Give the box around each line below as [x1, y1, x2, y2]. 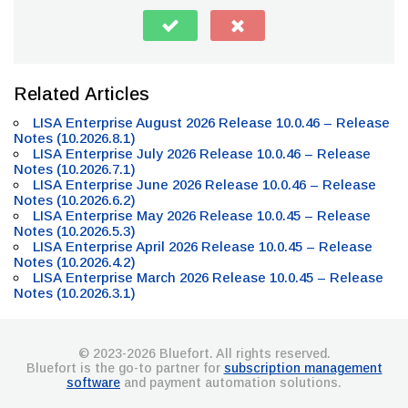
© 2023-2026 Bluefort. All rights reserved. [77, 346, 331, 361]
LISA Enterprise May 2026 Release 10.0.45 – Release [33, 208, 371, 223]
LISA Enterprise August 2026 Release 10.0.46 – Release [33, 115, 390, 130]
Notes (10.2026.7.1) [14, 161, 139, 177]
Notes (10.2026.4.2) [14, 254, 139, 270]
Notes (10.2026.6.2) [14, 192, 139, 208]
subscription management [223, 361, 382, 375]
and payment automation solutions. [120, 375, 342, 390]
